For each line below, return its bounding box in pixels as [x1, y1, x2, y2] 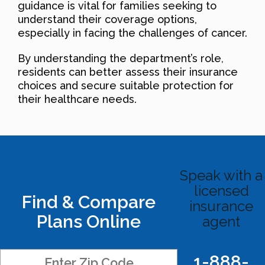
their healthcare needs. [18, 92, 137, 105]
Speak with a [180, 166, 263, 184]
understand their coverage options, [18, 12, 197, 25]
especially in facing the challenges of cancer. [18, 26, 247, 39]
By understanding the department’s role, [18, 51, 224, 64]
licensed [193, 182, 249, 199]
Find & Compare [22, 192, 156, 213]
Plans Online [37, 211, 141, 232]
